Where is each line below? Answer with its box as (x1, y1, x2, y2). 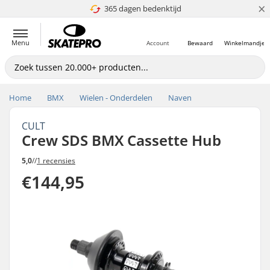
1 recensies (37, 155, 75, 166)
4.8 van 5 (122, 3, 154, 14)
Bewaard (187, 39, 213, 47)
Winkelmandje (224, 39, 265, 47)
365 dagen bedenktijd (104, 3, 181, 14)
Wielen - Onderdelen (80, 92, 152, 103)
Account (146, 39, 169, 47)
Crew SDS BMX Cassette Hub (22, 130, 221, 150)
